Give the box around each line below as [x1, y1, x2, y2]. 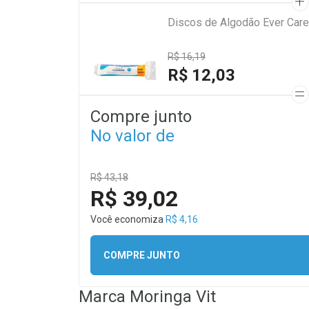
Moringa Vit [130, 287, 216, 306]
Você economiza [90, 214, 166, 225]
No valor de [90, 126, 175, 146]
